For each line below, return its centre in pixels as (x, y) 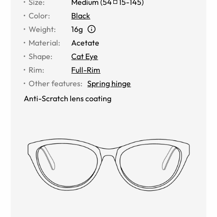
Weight (41, 29)
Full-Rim (86, 70)
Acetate (85, 42)
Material (44, 42)
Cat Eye (85, 56)
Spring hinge (109, 83)
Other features (55, 83)
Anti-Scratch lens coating (68, 98)
